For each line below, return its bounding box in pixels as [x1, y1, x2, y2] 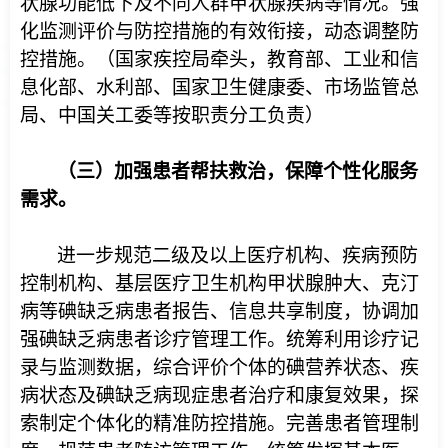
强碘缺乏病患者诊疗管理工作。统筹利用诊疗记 [20, 329, 419, 350]
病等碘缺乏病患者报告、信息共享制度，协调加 [20, 301, 419, 322]
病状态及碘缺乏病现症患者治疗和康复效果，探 [20, 385, 419, 406]
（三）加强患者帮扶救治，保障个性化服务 [57, 161, 418, 182]
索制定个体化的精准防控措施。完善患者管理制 [20, 413, 419, 434]
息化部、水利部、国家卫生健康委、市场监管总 [20, 77, 419, 98]
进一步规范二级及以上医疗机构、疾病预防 [57, 245, 418, 266]
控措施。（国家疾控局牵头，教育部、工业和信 [20, 49, 419, 70]
